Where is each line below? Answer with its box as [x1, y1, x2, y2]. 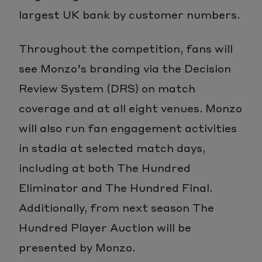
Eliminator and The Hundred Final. [19, 179, 212, 195]
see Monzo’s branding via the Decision [19, 60, 231, 76]
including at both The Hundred [19, 159, 191, 175]
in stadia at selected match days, [19, 139, 205, 156]
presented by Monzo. [19, 239, 135, 255]
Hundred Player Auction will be [19, 219, 191, 235]
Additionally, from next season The [19, 199, 214, 215]
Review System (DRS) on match [19, 80, 195, 96]
